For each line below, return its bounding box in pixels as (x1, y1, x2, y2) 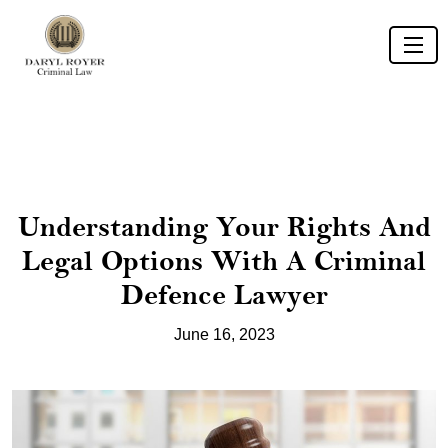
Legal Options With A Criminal (22, 244, 426, 278)
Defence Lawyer (120, 278, 328, 312)
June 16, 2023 (173, 326, 275, 343)
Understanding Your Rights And (17, 210, 431, 244)
